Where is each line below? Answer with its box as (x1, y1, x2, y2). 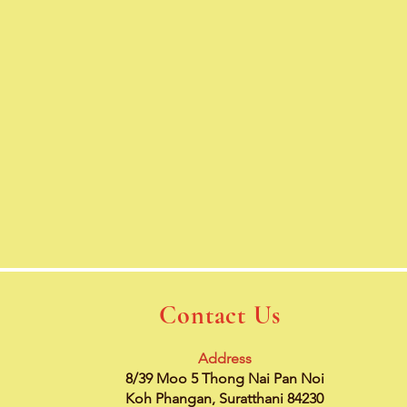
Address (197, 350, 252, 367)
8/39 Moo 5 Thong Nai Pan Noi (124, 370, 324, 387)
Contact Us (159, 300, 281, 331)
